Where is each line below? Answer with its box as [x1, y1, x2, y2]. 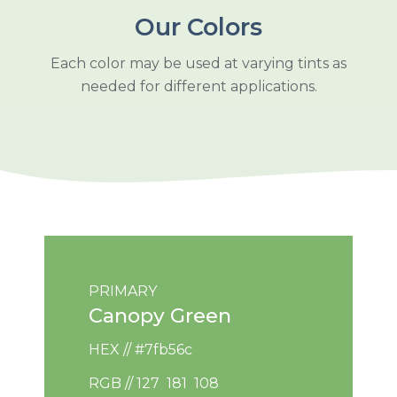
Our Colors [135, 12, 262, 42]
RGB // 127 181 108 [89, 374, 219, 392]
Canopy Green [89, 302, 231, 328]
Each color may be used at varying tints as [51, 54, 346, 72]
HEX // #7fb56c [89, 340, 192, 358]
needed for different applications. [80, 77, 317, 95]
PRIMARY [89, 282, 157, 300]
